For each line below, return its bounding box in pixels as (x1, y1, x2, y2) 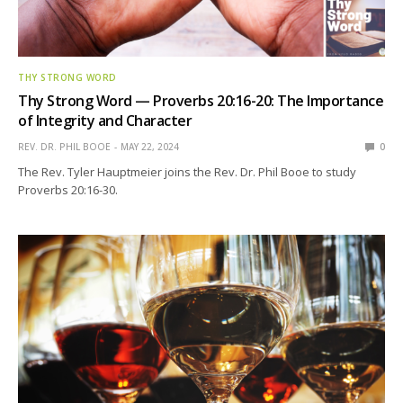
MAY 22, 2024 (121, 139, 179, 153)
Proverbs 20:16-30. (18, 181, 119, 198)
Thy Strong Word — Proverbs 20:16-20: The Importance (18, 90, 384, 111)
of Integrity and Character (18, 110, 193, 130)
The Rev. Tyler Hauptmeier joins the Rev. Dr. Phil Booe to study (18, 163, 357, 180)
